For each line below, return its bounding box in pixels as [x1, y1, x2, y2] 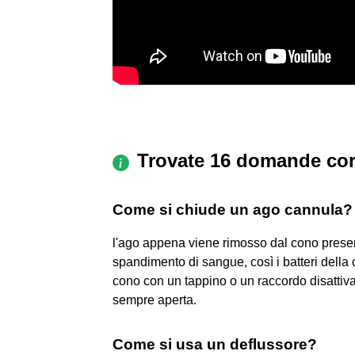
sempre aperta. [113, 292, 197, 307]
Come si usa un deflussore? [113, 335, 317, 353]
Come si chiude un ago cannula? [113, 200, 353, 218]
